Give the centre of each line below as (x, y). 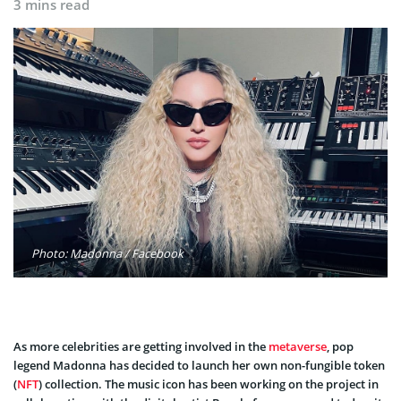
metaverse (298, 346)
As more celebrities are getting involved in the (141, 346)
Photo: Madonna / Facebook (107, 253)
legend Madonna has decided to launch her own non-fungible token (199, 365)
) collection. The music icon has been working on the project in (209, 384)
